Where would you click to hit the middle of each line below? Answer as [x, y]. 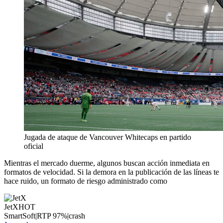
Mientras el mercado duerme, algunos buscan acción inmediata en [107, 163]
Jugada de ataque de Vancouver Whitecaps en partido [108, 137]
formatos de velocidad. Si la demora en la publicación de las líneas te [111, 172]
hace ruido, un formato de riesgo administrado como [86, 181]
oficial [34, 146]
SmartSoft [20, 216]
